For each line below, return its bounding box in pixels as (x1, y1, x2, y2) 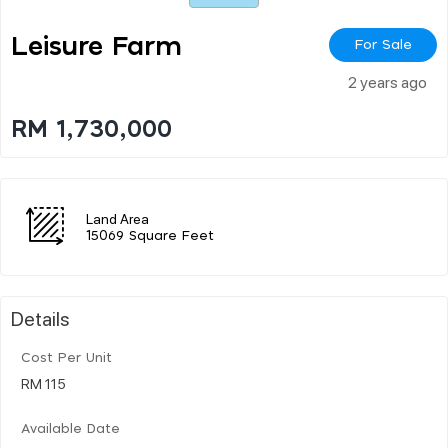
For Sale (354, 37, 412, 52)
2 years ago (348, 70, 427, 92)
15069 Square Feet (86, 229, 214, 243)
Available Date (21, 422, 120, 436)
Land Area (86, 208, 149, 227)
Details (11, 304, 70, 331)
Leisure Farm (11, 33, 182, 60)
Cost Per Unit (21, 351, 112, 365)
